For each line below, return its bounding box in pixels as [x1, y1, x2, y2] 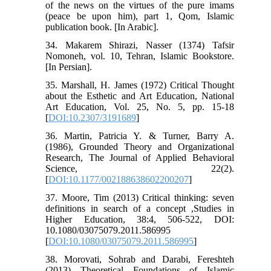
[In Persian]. [45, 61, 93, 72]
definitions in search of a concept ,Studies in [45, 203, 234, 214]
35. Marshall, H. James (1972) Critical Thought [45, 79, 234, 90]
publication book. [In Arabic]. [45, 21, 159, 32]
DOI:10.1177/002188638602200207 [48, 174, 189, 184]
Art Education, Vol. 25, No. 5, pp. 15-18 [45, 101, 234, 112]
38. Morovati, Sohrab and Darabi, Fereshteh [45, 253, 234, 264]
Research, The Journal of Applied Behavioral [45, 152, 234, 163]
